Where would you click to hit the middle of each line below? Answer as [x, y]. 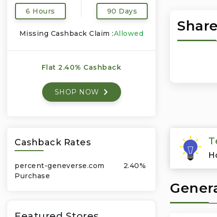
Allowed [129, 33]
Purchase [32, 176]
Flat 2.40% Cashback [81, 67]
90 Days [122, 11]
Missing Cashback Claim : [66, 33]
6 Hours [40, 11]
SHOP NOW [78, 92]
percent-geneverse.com [60, 166]
